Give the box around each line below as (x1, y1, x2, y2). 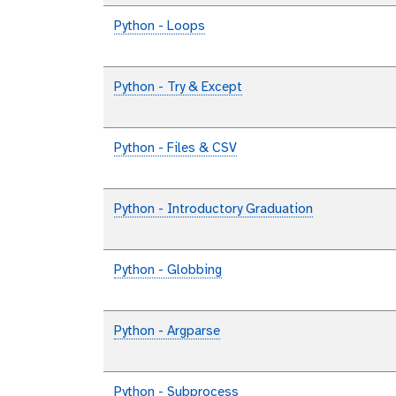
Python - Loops (114, 19, 205, 34)
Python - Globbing (114, 263, 222, 278)
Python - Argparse (114, 324, 220, 339)
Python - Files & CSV (114, 141, 237, 156)
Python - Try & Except (114, 80, 242, 95)
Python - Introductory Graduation (114, 202, 313, 217)
